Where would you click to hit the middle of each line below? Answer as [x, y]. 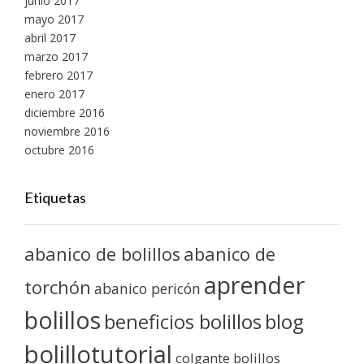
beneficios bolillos [183, 321]
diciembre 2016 [65, 112]
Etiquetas [55, 197]
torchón [58, 287]
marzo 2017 [56, 56]
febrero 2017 [58, 75]
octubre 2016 [59, 149]
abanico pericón [147, 288]
